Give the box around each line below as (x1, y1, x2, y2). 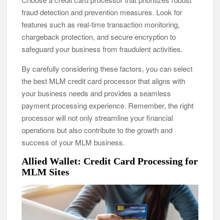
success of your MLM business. (22, 137, 125, 147)
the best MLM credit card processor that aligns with (22, 75, 186, 86)
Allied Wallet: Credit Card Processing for (22, 155, 198, 166)
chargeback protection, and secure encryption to (22, 31, 176, 42)
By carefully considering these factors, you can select (22, 63, 193, 74)
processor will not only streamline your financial (22, 112, 173, 123)
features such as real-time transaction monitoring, (22, 19, 180, 29)
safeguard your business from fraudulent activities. (22, 43, 183, 54)
